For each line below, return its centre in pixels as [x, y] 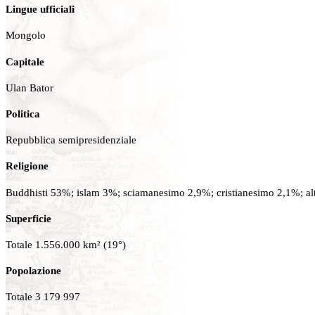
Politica [23, 114]
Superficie [28, 218]
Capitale [25, 61]
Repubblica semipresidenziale [71, 140]
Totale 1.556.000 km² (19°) [66, 244]
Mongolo [26, 35]
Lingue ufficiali [40, 9]
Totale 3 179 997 [43, 297]
